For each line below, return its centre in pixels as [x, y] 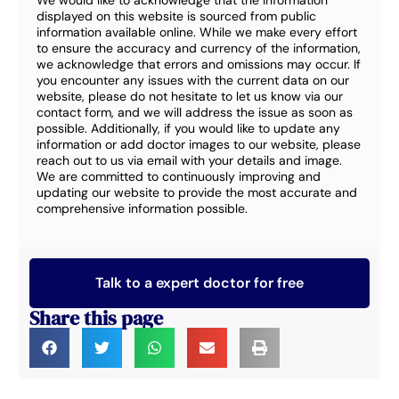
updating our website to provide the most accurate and [197, 193]
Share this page [97, 318]
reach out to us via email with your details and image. [190, 161]
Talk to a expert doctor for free [199, 282]
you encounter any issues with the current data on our [193, 81]
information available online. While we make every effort [197, 33]
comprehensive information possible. [142, 209]
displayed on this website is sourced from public [177, 16]
